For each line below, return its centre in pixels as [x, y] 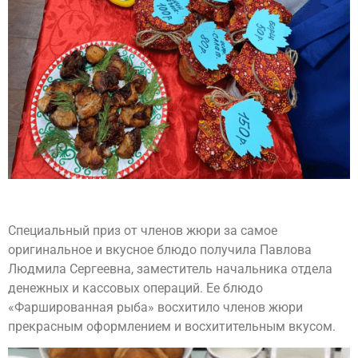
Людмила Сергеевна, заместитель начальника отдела [170, 268]
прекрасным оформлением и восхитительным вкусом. [172, 326]
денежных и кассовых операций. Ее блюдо [135, 288]
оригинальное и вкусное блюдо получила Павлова [160, 249]
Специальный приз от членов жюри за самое [143, 230]
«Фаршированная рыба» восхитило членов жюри [155, 307]
